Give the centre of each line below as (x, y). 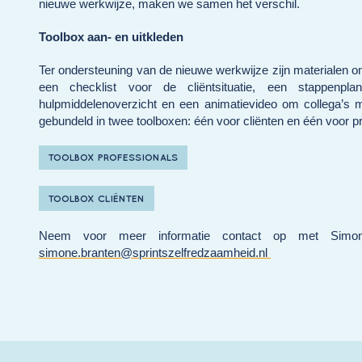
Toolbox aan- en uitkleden (111, 37)
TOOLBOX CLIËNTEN (97, 198)
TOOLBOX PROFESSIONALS (114, 158)
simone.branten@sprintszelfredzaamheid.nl (155, 252)
